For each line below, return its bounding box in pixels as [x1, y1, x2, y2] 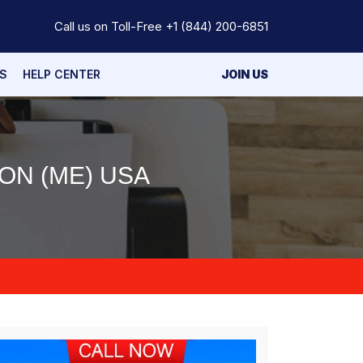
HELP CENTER [23, 67, 100, 81]
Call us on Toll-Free [54, 18, 165, 34]
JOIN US [221, 67, 268, 81]
